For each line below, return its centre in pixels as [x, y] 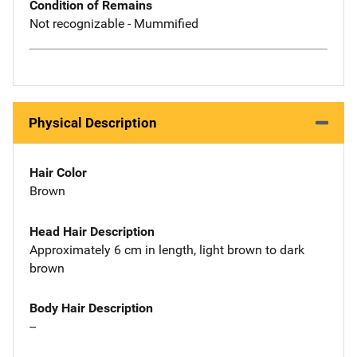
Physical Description [93, 122]
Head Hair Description [92, 231]
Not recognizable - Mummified [114, 24]
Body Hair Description [91, 308]
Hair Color [58, 172]
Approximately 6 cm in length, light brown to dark [167, 249]
